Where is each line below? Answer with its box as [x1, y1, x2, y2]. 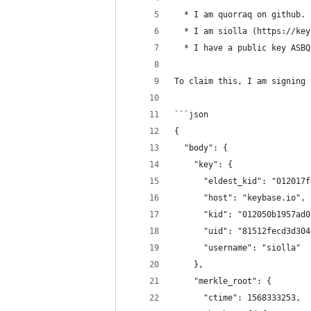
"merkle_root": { [174, 276, 271, 286]
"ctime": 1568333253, [174, 293, 301, 303]
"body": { [174, 143, 228, 153]
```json [174, 110, 208, 119]
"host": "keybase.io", [174, 193, 305, 203]
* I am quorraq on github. [174, 10, 305, 19]
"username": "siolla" [174, 243, 301, 253]
